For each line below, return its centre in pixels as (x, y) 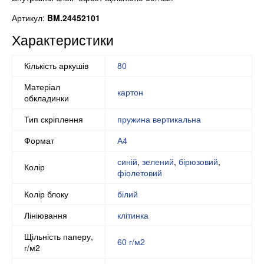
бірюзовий (198, 161)
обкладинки (47, 98)
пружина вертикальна (159, 119)
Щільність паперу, (59, 236)
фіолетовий (140, 172)
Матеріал (42, 86)
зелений (158, 161)
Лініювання (46, 215)
